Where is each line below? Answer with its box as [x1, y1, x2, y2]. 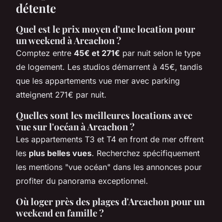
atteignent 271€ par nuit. [16, 89, 107, 100]
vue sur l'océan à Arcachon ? [16, 120, 135, 133]
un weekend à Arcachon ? [16, 34, 121, 47]
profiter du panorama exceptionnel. [16, 175, 148, 186]
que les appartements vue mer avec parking [16, 75, 180, 86]
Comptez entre [16, 48, 74, 58]
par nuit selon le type [120, 48, 201, 58]
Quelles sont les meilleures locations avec [16, 109, 192, 121]
